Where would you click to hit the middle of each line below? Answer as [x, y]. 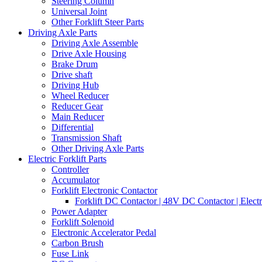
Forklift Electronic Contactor [104, 190]
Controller [70, 169]
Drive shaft [72, 74]
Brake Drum [75, 64]
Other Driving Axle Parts [98, 148]
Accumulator [75, 180]
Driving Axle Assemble [95, 43]
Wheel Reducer [80, 95]
